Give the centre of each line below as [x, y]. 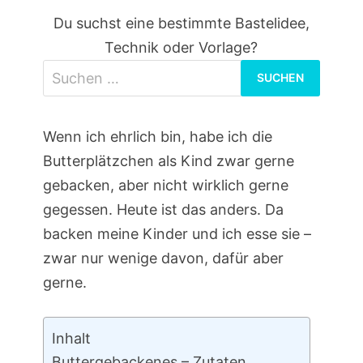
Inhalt [71, 339]
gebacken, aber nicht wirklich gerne [165, 185]
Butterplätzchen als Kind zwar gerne [168, 160]
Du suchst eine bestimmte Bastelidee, [181, 23]
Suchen [206, 70]
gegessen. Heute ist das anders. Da [163, 209]
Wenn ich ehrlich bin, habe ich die [157, 136]
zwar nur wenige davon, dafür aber [163, 258]
